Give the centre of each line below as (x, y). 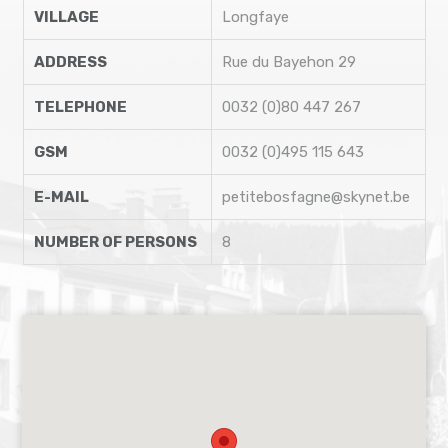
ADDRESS (70, 61)
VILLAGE (66, 16)
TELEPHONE (80, 106)
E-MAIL (61, 196)
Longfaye (255, 16)
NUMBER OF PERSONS (115, 241)
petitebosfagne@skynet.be (315, 196)
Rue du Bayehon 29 (288, 61)
